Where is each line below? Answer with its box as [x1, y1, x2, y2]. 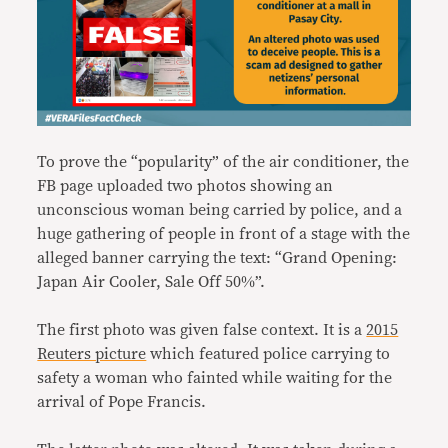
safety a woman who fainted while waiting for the [37, 370, 393, 387]
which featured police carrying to [146, 346, 391, 363]
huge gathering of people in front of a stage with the [37, 226, 411, 243]
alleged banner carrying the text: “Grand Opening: [37, 250, 398, 267]
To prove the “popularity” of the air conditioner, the [37, 154, 410, 171]
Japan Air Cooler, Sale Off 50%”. [37, 274, 266, 291]
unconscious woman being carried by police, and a [37, 202, 403, 219]
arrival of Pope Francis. [37, 394, 207, 411]
